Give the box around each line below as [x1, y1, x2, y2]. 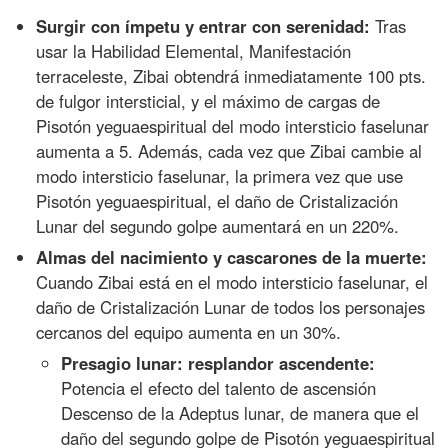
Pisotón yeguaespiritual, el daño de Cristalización [36, 189, 399, 214]
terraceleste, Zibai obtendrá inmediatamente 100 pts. [36, 64, 427, 89]
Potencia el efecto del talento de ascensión [61, 376, 377, 401]
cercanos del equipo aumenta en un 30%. [36, 320, 342, 345]
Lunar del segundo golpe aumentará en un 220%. [36, 214, 400, 239]
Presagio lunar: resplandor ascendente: [61, 351, 376, 376]
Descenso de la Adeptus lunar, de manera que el [61, 401, 420, 426]
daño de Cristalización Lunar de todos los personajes [36, 295, 426, 320]
